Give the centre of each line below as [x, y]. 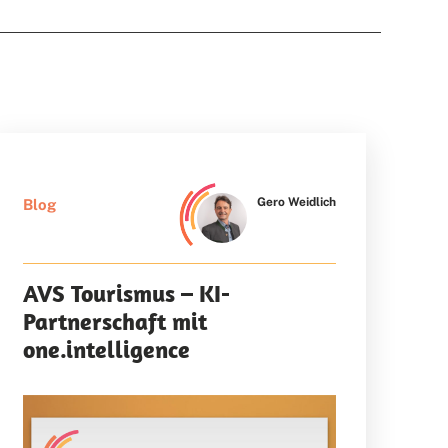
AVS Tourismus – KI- [126, 293]
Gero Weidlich [296, 202]
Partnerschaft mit [114, 321]
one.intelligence [106, 349]
